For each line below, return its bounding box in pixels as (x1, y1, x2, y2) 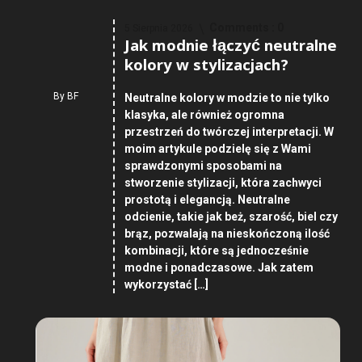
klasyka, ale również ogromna (124, 108, 284, 122)
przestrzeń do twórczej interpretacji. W (124, 125, 334, 139)
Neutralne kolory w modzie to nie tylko (124, 91, 330, 105)
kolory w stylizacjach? (124, 54, 288, 81)
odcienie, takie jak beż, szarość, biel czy (124, 210, 338, 224)
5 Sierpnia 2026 (124, 23, 193, 35)
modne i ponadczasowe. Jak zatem (124, 261, 314, 275)
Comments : (208, 21, 277, 35)
